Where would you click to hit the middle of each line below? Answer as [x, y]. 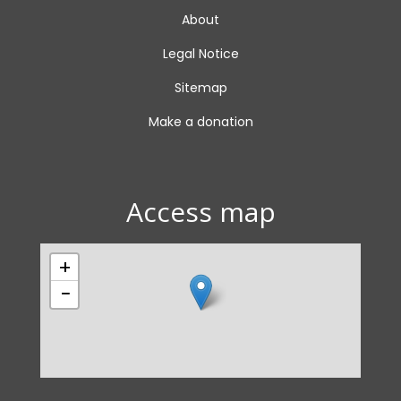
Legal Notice [200, 54]
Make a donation [200, 122]
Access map [200, 212]
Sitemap [200, 88]
